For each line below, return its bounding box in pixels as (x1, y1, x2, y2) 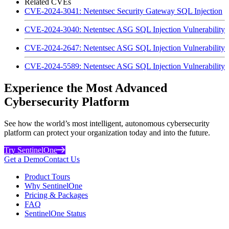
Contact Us (43, 154, 80, 164)
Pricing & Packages (25, 190, 88, 199)
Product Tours (25, 172, 70, 181)
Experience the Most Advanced (4, 81, 167, 95)
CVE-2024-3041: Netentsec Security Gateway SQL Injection (25, 6, 222, 15)
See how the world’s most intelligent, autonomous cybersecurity (4, 119, 210, 128)
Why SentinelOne (25, 181, 82, 190)
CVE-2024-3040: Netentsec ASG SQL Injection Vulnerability (25, 25, 225, 34)
